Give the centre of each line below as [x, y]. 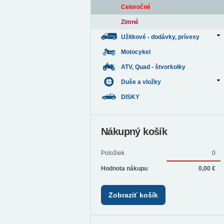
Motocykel [136, 52]
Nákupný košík [134, 131]
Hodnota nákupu [124, 168]
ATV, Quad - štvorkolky [154, 67]
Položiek [113, 153]
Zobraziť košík [133, 195]
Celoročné [136, 7]
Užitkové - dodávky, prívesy [160, 37]
